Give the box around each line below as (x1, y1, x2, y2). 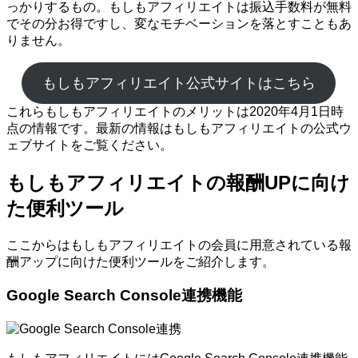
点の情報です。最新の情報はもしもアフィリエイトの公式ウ (6, 121, 352, 135)
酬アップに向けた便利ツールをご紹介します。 (6, 254, 275, 268)
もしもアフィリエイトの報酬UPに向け (6, 171, 350, 193)
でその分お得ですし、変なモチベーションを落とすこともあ (6, 16, 352, 30)
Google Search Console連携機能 (6, 287, 242, 304)
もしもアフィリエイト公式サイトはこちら (42, 74, 316, 91)
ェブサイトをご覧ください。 (6, 137, 173, 152)
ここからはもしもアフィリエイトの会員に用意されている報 (6, 237, 352, 252)
